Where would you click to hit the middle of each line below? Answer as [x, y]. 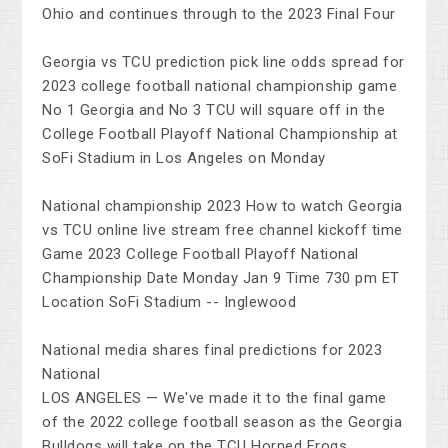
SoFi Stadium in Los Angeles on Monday [184, 158]
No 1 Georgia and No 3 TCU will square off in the [214, 110]
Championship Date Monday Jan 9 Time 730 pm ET [221, 278]
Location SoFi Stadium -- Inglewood [169, 302]
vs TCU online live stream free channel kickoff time [222, 230]
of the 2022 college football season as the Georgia [222, 422]
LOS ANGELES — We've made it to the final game [214, 398]
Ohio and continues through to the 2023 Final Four [219, 14]
